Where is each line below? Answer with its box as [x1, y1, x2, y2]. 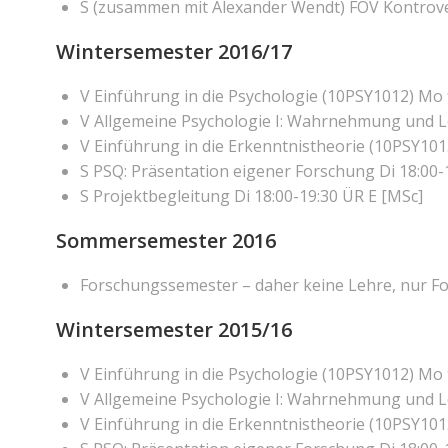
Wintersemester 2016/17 [56, 38, 292, 65]
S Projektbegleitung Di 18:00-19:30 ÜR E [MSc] [80, 185, 423, 207]
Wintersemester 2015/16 [56, 316, 292, 343]
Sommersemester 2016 [56, 227, 276, 254]
